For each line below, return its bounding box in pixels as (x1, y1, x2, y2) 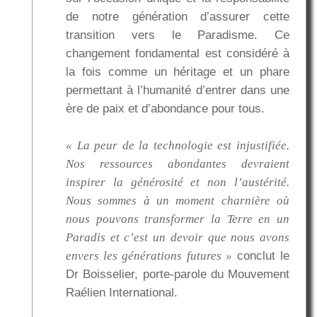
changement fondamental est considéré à (66, 47, 289, 61)
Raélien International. (66, 286, 178, 300)
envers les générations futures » (66, 249, 232, 263)
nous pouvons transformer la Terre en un (66, 212, 289, 226)
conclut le (231, 249, 290, 263)
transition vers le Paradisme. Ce (66, 28, 289, 42)
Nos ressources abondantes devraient (66, 157, 289, 171)
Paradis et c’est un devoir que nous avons (66, 231, 289, 245)
